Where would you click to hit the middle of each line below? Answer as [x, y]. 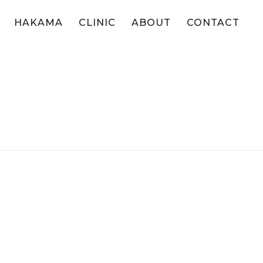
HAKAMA [39, 23]
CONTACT [213, 23]
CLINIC [97, 23]
